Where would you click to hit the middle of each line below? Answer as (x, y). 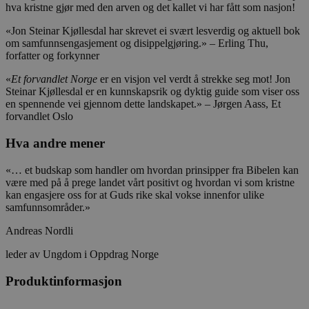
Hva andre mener (55, 143)
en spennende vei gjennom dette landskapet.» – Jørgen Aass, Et (143, 104)
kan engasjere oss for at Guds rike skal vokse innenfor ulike (135, 195)
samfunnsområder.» (48, 207)
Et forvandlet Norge (54, 79)
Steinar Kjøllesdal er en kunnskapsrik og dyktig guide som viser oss (152, 92)
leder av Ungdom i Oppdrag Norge (82, 254)
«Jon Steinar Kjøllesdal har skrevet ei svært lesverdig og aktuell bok (153, 31)
